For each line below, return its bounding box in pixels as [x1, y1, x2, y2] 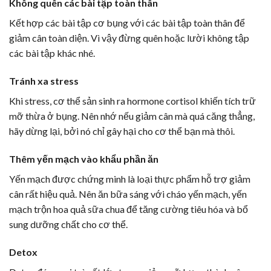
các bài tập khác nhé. [9, 47, 95, 59]
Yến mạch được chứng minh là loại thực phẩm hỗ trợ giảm [9, 172, 250, 184]
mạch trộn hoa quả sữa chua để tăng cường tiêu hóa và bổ [9, 203, 248, 215]
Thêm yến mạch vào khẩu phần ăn [9, 152, 158, 165]
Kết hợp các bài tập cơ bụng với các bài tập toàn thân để [9, 17, 245, 29]
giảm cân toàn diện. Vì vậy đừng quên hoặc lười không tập [9, 32, 249, 44]
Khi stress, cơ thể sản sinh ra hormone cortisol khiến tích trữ [9, 95, 256, 107]
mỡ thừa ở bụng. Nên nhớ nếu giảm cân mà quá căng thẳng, [9, 110, 255, 122]
